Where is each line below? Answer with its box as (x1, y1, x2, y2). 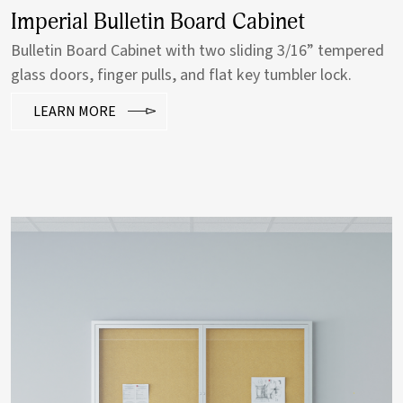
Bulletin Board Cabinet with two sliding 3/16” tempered (11, 40, 384, 63)
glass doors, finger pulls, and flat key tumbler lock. (11, 64, 352, 87)
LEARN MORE (33, 102, 116, 122)
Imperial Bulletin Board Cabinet (11, 8, 305, 37)
